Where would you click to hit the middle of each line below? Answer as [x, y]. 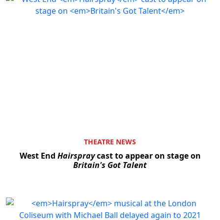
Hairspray [76, 156]
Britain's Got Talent [110, 165]
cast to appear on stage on [148, 156]
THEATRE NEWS [110, 142]
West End [38, 156]
